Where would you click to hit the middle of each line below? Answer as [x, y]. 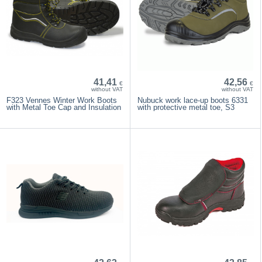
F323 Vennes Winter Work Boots [62, 100]
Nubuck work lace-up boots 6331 [192, 100]
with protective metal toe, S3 [186, 107]
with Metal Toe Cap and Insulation [64, 107]
